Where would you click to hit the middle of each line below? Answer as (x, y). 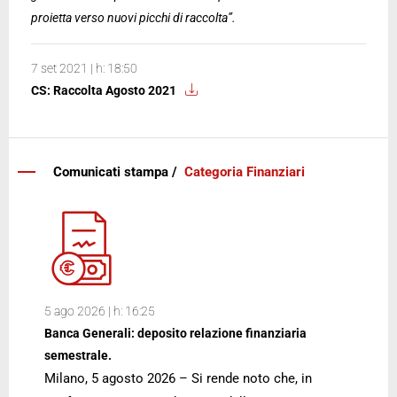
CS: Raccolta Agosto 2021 (104, 90)
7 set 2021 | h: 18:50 (84, 68)
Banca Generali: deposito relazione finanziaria (175, 333)
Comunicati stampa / (119, 172)
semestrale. (78, 355)
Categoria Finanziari (245, 172)
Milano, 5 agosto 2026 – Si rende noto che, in (178, 378)
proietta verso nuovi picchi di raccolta (129, 18)
